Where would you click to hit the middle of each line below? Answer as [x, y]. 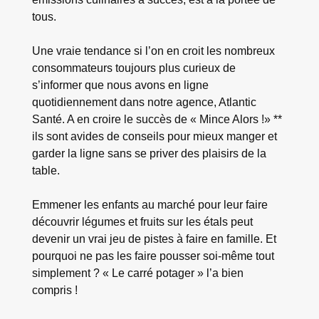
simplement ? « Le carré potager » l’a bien [137, 273]
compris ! [54, 290]
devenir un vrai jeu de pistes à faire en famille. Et [154, 239]
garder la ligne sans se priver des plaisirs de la [149, 153]
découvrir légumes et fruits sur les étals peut [142, 222]
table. [46, 170]
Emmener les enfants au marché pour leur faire [150, 205]
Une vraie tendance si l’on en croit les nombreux [153, 50]
